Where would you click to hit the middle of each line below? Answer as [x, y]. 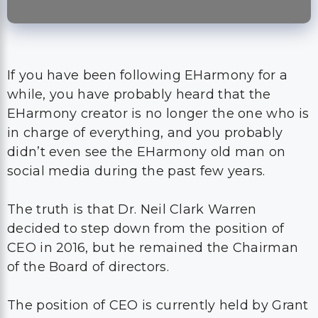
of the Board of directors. [88, 267]
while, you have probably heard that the [139, 94]
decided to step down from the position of [146, 229]
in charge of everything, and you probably [145, 133]
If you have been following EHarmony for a [148, 75]
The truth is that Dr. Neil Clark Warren [132, 209]
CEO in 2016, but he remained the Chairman [153, 248]
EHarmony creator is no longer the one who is [158, 114]
